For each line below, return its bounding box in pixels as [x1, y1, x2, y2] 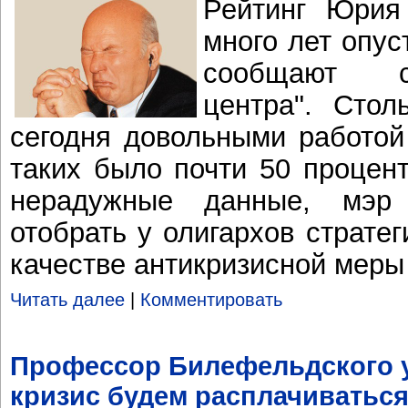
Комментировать [140, 290, 282, 311]
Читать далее [10, 290, 125, 311]
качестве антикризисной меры [10, 248, 404, 280]
